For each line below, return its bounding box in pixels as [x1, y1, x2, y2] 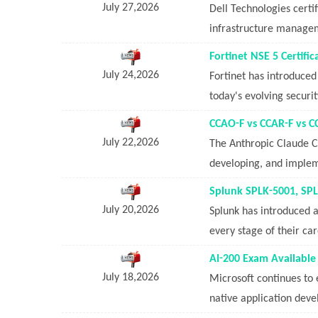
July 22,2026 [102, 136, 159, 148]
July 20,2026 [102, 204, 159, 216]
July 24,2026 [102, 69, 159, 81]
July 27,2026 [102, 1, 159, 13]
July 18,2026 [102, 271, 159, 283]
